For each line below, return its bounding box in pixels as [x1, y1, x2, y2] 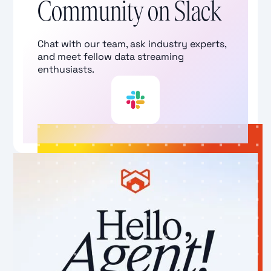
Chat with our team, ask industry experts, [38, 38, 227, 51]
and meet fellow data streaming [38, 50, 184, 64]
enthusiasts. [38, 63, 95, 76]
